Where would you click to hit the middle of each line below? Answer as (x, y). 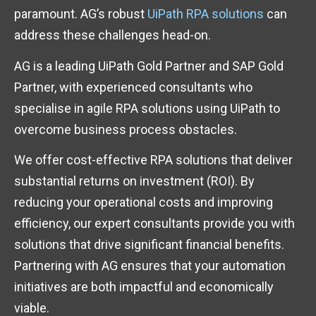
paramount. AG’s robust (81, 14)
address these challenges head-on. (113, 35)
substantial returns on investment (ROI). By (134, 181)
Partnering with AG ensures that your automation (150, 266)
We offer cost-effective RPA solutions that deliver (153, 160)
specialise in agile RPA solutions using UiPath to (147, 108)
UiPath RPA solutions (206, 14)
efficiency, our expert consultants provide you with (154, 224)
